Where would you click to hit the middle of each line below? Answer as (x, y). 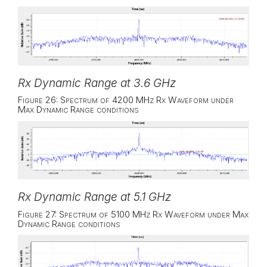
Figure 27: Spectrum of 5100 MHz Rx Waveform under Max (133, 214)
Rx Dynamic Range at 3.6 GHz (97, 83)
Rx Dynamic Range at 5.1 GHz (94, 197)
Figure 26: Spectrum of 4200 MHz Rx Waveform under (126, 100)
